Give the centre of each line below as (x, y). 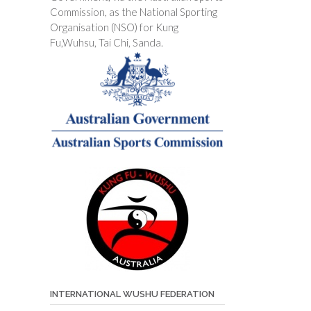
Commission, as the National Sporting (133, 11)
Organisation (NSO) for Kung (114, 27)
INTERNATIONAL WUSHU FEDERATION (132, 294)
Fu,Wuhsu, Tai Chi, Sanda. (106, 42)
